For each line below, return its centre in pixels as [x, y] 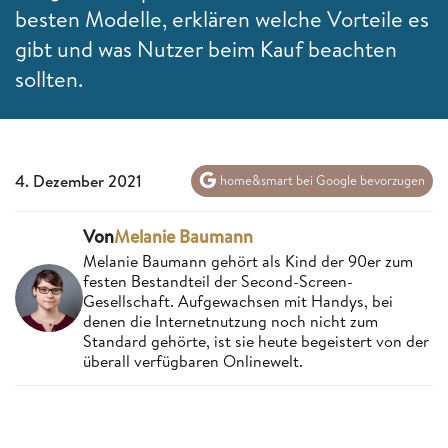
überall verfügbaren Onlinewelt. [193, 360]
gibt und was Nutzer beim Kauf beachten [206, 48]
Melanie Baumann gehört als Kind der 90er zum [248, 260]
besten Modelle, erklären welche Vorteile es [222, 18]
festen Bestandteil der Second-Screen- [218, 280]
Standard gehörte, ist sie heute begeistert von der [256, 340]
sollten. [49, 78]
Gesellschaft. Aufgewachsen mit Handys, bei [238, 300]
